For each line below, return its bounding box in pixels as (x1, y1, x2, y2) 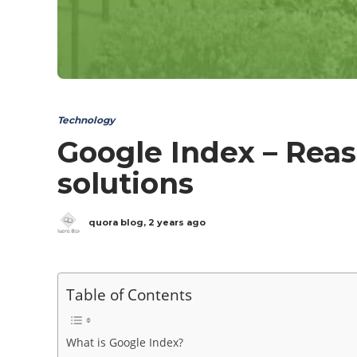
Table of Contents (66, 283, 192, 305)
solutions (57, 165, 194, 201)
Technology (57, 113, 115, 126)
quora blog (88, 216, 143, 228)
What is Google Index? (66, 334, 183, 350)
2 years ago (148, 216, 206, 228)
